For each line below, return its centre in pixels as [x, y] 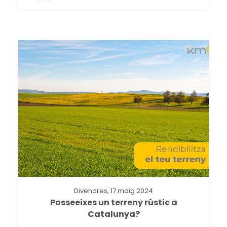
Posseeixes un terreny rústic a [113, 202]
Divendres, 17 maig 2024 [113, 191]
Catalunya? [113, 214]
